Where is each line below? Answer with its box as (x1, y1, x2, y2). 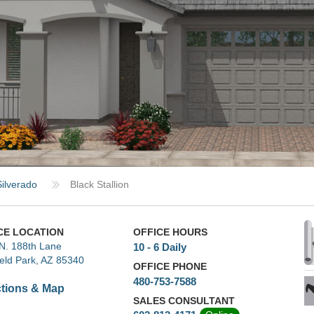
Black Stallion (70, 179, 129, 190)
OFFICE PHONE (133, 260, 207, 272)
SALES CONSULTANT (133, 294, 235, 306)
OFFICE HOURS (133, 226, 208, 238)
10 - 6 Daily (133, 240, 187, 253)
